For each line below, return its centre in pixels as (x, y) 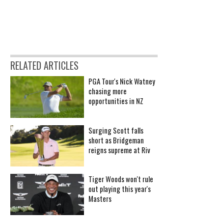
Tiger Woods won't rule (121, 179)
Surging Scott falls (116, 130)
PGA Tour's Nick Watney (122, 81)
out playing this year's (120, 189)
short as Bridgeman (116, 140)
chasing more (108, 91)
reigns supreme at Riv (119, 150)
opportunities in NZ (116, 101)
